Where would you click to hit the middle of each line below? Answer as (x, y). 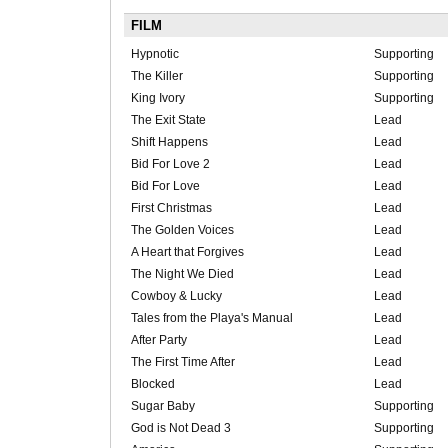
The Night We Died (182, 274)
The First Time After (182, 362)
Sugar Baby (162, 406)
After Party (158, 340)
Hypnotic (154, 54)
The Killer (156, 76)
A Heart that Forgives (187, 252)
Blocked (152, 384)
